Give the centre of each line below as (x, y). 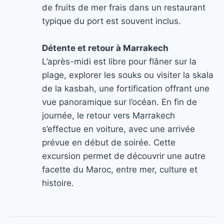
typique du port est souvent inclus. (111, 21)
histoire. (58, 183)
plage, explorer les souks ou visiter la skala (128, 75)
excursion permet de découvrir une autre (124, 156)
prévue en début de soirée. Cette (109, 142)
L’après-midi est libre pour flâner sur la (119, 61)
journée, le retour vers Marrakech (108, 115)
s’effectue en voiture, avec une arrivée (118, 129)
